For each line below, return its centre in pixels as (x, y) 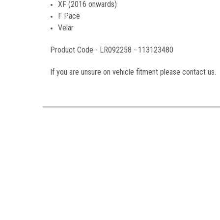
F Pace (69, 16)
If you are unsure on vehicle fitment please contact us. (133, 72)
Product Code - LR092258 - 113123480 (112, 50)
